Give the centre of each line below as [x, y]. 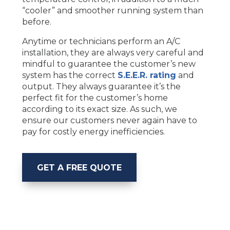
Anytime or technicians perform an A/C [101, 42]
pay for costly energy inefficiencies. [93, 132]
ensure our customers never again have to [109, 121]
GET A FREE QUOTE [79, 167]
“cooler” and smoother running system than [112, 11]
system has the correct [70, 75]
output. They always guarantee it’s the [101, 87]
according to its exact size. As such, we [99, 109]
